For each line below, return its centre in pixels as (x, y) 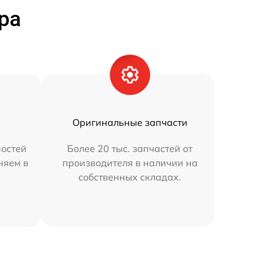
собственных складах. (130, 177)
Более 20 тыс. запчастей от (130, 148)
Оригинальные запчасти (130, 122)
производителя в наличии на (130, 163)
